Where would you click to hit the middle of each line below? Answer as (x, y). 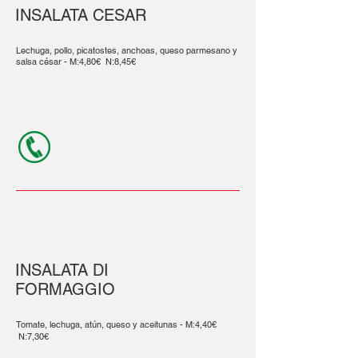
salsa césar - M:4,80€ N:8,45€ (76, 62)
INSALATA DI (62, 270)
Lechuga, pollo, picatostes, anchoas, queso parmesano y (127, 50)
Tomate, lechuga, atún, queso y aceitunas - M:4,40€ (116, 324)
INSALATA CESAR (81, 15)
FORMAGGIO (65, 289)
